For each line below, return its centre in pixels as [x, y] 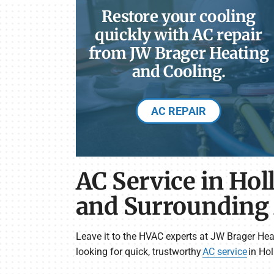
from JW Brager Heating [179, 53]
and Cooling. [179, 71]
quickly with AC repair [179, 35]
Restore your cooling [179, 16]
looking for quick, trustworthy [139, 252]
